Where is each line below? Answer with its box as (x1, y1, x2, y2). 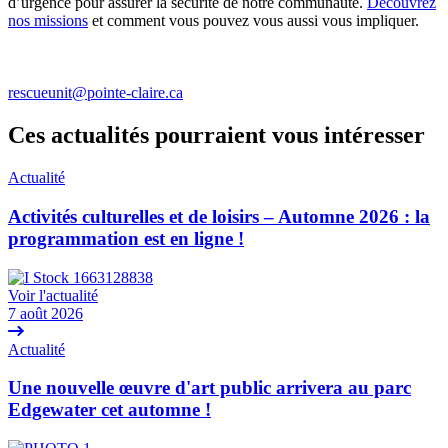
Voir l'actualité (8, 286, 98, 304)
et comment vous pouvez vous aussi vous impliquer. (88, 12, 419, 30)
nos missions (8, 12, 88, 30)
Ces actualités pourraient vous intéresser (8, 122, 425, 149)
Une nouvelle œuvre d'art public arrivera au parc (8, 377, 411, 399)
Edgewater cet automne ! (8, 399, 211, 421)
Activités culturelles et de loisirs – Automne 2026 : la (8, 205, 430, 227)
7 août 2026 (8, 304, 83, 322)
